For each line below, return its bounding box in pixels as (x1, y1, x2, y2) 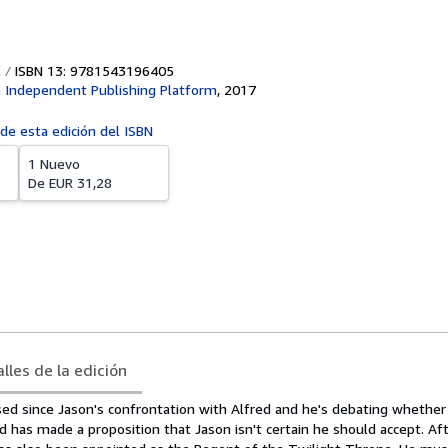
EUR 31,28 (49, 174, 112, 191)
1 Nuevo (28, 155, 80, 172)
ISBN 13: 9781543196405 (10, 62, 174, 79)
